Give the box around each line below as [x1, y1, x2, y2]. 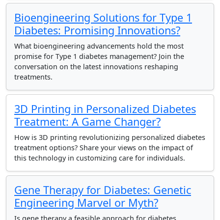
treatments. [14, 72, 53, 82]
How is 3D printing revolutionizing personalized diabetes [14, 133, 205, 142]
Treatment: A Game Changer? [14, 114, 161, 129]
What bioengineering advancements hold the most [14, 41, 184, 51]
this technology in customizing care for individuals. [14, 153, 185, 163]
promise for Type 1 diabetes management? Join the [14, 52, 184, 61]
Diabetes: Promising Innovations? [14, 23, 180, 37]
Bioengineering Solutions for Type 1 [14, 10, 192, 25]
